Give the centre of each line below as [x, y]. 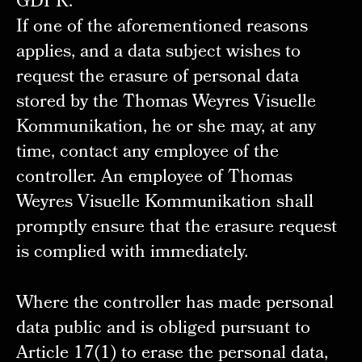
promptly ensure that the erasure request [176, 229]
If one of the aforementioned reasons [162, 28]
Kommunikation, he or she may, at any [166, 128]
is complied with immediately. [132, 254]
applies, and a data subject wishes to [158, 53]
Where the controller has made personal [175, 305]
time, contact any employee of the [147, 154]
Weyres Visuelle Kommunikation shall [164, 204]
